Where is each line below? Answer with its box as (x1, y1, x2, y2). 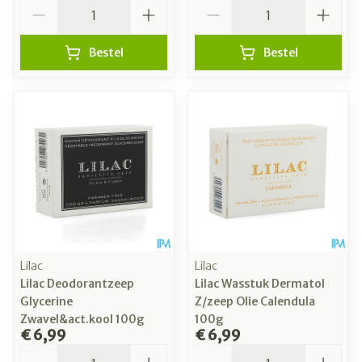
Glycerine (20, 294, 73, 309)
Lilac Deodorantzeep (20, 276, 134, 292)
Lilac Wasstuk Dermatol (195, 276, 325, 292)
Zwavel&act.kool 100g (20, 312, 145, 327)
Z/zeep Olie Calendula (195, 294, 315, 309)
